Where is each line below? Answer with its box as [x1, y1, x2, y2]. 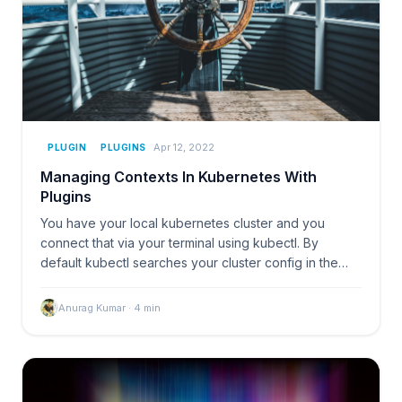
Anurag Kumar [58, 301, 126, 314]
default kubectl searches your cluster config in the [40, 254, 338, 270]
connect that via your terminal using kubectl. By [40, 234, 319, 250]
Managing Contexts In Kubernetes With [40, 167, 317, 186]
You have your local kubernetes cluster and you [40, 214, 325, 231]
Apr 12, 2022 [153, 141, 214, 154]
